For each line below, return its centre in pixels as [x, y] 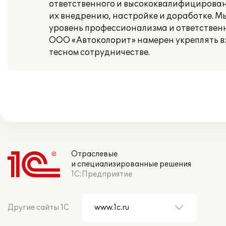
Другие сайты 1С [38, 208]
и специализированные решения [131, 164]
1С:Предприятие [102, 174]
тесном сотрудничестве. [99, 52]
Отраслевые [94, 154]
